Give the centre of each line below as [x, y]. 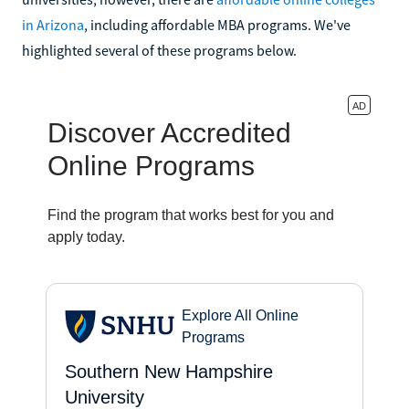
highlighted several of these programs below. [159, 50]
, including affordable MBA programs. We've [217, 24]
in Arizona [53, 24]
